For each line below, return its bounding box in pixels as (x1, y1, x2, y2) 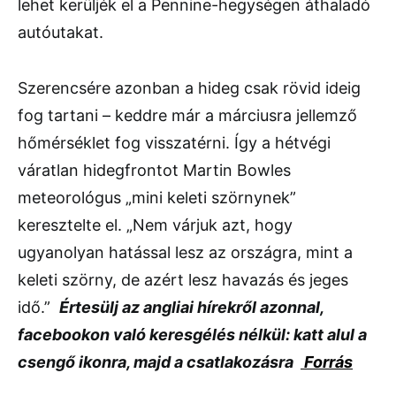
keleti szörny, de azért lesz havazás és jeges (18, 270, 348, 290)
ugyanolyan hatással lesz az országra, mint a (18, 243, 353, 263)
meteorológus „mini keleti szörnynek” (18, 188, 296, 208)
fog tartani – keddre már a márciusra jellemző (18, 106, 357, 126)
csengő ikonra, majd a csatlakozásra (18, 353, 301, 372)
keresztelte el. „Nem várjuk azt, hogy (18, 216, 293, 235)
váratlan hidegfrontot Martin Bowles (18, 161, 291, 180)
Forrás (301, 353, 353, 372)
